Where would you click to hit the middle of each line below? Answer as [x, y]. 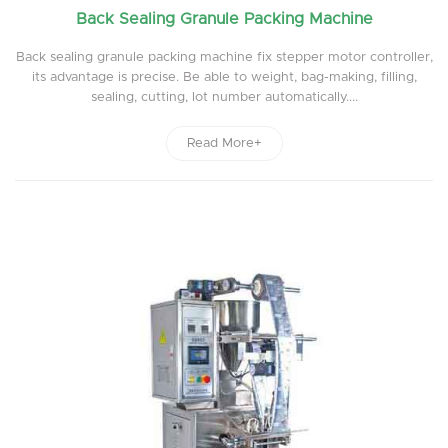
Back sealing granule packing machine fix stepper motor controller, [224, 57]
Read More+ [224, 143]
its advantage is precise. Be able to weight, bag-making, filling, [224, 77]
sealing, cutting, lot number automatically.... [224, 97]
